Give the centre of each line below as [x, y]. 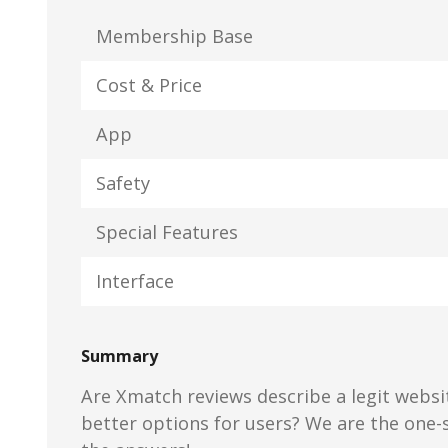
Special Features [167, 231]
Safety [123, 182]
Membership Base [174, 35]
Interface [135, 280]
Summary [119, 355]
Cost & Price [149, 84]
